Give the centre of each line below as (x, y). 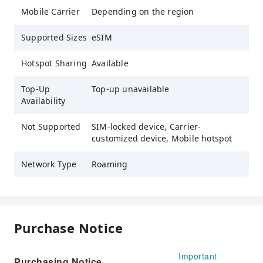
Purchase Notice (68, 228)
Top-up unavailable (131, 89)
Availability (43, 101)
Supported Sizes (54, 38)
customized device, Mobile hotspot (162, 139)
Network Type (49, 164)
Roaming (110, 164)
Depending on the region (143, 12)
